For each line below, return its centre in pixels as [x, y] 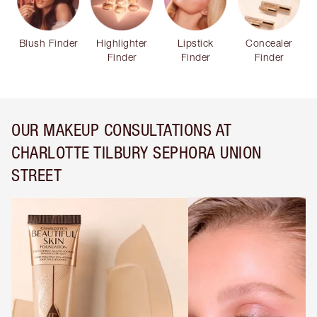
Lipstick [195, 43]
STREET [36, 175]
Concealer [269, 43]
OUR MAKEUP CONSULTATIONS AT [122, 129]
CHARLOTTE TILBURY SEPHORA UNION [137, 152]
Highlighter [122, 43]
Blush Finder [48, 43]
